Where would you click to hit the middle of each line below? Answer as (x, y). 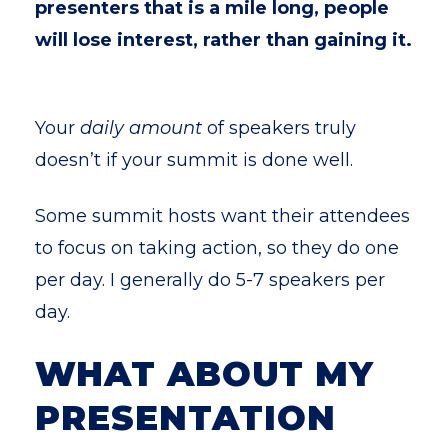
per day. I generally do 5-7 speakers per (210, 280)
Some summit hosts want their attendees (222, 216)
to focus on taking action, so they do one (217, 248)
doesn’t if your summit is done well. (196, 160)
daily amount (141, 128)
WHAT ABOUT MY (204, 374)
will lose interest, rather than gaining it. (223, 40)
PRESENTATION (185, 418)
